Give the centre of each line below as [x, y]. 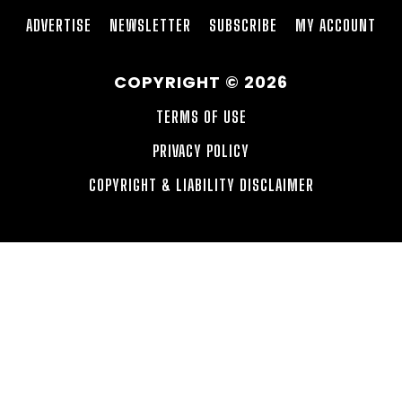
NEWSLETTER [150, 25]
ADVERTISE [59, 25]
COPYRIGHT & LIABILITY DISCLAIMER [201, 184]
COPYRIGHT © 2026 [201, 82]
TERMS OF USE [201, 116]
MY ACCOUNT [336, 25]
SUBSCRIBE [243, 25]
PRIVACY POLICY [201, 150]
